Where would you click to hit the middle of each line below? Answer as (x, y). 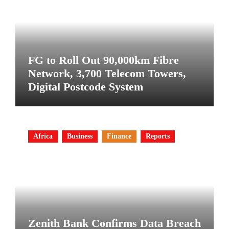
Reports (157, 136)
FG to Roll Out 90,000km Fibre (103, 60)
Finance (119, 136)
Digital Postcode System (85, 86)
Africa (43, 136)
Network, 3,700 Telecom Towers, (107, 73)
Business (79, 136)
